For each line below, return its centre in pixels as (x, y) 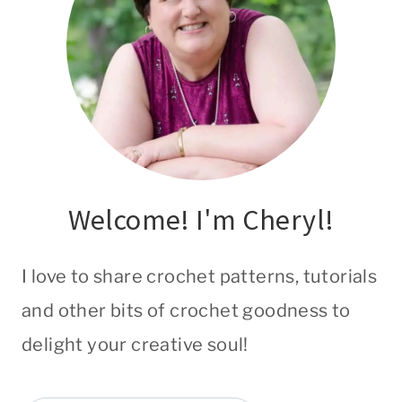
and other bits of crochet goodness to (186, 310)
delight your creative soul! (135, 345)
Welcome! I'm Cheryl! (201, 220)
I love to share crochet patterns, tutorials (200, 276)
